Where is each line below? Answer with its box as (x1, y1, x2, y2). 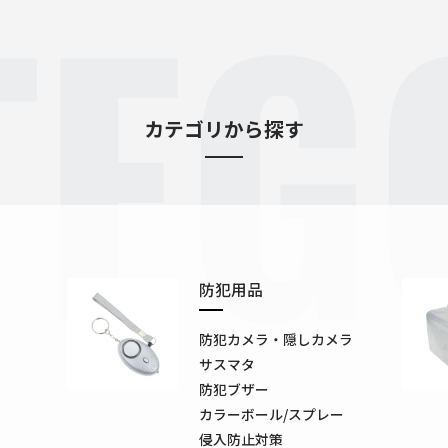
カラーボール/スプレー (198, 403, 344, 424)
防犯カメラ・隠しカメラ (198, 328, 353, 349)
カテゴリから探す (144, 114, 304, 144)
